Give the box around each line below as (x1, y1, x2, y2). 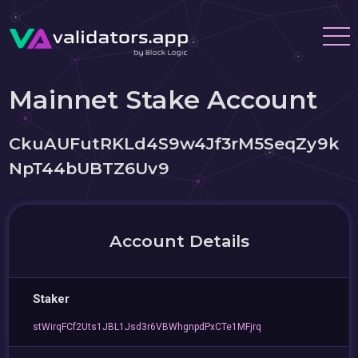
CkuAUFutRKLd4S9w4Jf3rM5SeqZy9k (9, 133, 340, 153)
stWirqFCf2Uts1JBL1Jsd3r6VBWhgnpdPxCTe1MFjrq (33, 321, 262, 332)
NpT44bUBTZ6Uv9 (9, 158, 170, 178)
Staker (33, 292, 70, 306)
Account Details (109, 231, 249, 251)
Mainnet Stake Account (9, 84, 318, 115)
